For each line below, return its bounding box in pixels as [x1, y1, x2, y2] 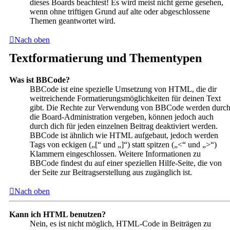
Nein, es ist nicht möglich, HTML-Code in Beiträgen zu [30, 219, 211, 228]
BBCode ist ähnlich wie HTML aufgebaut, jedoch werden [30, 130, 218, 140]
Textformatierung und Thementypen [9, 51, 202, 65]
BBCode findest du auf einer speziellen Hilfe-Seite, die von [30, 158, 222, 167]
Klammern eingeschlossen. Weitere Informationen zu [30, 149, 201, 158]
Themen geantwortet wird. [30, 16, 116, 26]
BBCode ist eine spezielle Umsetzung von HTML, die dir [30, 84, 217, 93]
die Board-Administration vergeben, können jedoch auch [30, 112, 214, 121]
